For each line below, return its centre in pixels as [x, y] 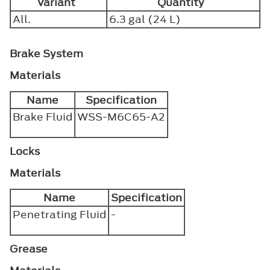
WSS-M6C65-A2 [121, 117]
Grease [29, 249]
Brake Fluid [42, 117]
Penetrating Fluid [59, 214]
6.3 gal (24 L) [145, 19]
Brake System [46, 53]
